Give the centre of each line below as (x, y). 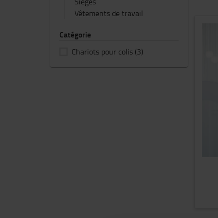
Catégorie (75, 34)
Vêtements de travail (109, 13)
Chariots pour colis (102, 52)
